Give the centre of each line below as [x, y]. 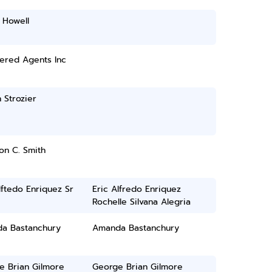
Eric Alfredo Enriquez [137, 189]
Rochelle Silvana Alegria [142, 202]
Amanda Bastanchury [136, 228]
